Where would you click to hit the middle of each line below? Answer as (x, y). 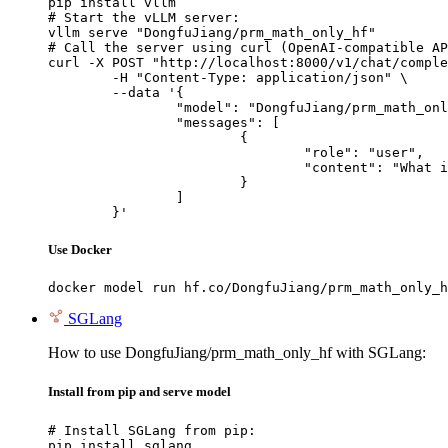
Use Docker (80, 250)
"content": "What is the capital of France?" (176, 167)
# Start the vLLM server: (144, 17)
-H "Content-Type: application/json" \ (80, 77)
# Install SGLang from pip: (152, 430)
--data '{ (80, 92)
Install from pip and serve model (139, 392)
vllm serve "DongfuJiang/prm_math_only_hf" (212, 32)
